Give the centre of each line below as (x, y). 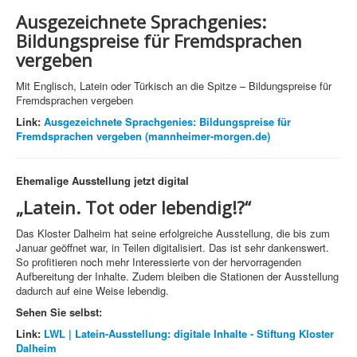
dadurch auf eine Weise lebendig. (92, 291)
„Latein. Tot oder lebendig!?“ (133, 208)
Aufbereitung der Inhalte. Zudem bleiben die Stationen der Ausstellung (177, 277)
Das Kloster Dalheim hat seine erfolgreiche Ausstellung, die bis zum (173, 233)
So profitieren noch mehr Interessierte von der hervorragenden (159, 262)
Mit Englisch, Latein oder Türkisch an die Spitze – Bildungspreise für (174, 86)
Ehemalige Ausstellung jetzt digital (102, 181)
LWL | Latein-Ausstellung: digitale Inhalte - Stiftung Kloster (189, 334)
